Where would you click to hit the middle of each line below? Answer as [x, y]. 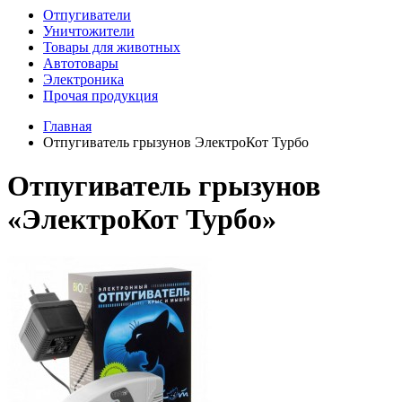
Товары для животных [112, 47]
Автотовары [81, 63]
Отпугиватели [87, 15]
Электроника [83, 79]
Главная [67, 126]
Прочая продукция [100, 96]
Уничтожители [89, 31]
